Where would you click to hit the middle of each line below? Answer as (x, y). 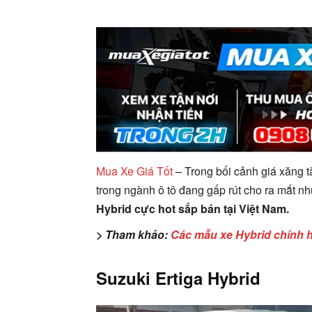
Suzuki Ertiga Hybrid (178, 278)
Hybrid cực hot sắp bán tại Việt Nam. (193, 208)
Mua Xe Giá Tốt (134, 171)
